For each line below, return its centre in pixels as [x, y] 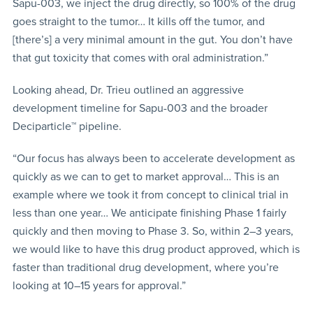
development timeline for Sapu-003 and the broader [140, 109]
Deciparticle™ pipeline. [67, 127]
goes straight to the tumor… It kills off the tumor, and [138, 22]
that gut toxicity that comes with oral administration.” [140, 58]
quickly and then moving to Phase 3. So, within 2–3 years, [153, 232]
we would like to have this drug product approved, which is [156, 250]
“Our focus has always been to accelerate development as [153, 159]
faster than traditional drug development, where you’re [145, 268]
